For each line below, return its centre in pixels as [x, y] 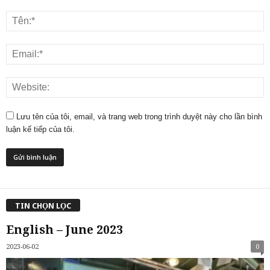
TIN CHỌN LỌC [43, 206]
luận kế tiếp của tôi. [40, 130]
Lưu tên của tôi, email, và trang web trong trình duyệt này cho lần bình [139, 117]
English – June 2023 [64, 230]
